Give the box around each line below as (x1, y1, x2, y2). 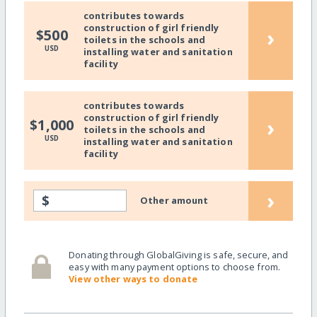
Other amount (140, 194, 209, 207)
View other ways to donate (69, 272, 198, 285)
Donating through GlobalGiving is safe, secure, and (69, 248, 289, 261)
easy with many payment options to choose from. (69, 260, 281, 273)
